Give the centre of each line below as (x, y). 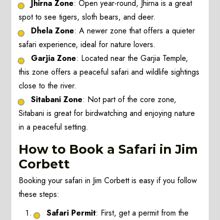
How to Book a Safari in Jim (109, 150)
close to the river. (48, 86)
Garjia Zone (54, 58)
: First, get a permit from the (142, 213)
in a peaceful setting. (54, 127)
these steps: (39, 194)
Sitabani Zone (57, 100)
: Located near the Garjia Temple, (132, 58)
